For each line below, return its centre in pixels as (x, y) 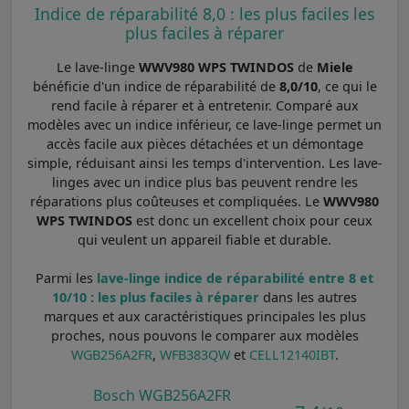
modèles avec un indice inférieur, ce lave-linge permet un (204, 124)
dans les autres (308, 297)
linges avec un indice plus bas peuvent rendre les (204, 182)
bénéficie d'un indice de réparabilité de (156, 86)
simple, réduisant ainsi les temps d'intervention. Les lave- (204, 163)
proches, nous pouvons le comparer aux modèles (204, 335)
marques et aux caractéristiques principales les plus (204, 316)
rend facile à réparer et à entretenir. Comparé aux (204, 105)
